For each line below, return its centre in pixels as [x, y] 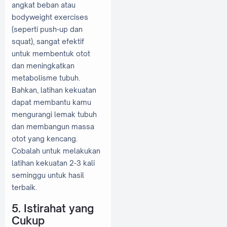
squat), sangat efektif [48, 41]
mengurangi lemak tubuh [54, 114]
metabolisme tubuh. [46, 78]
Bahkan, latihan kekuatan [54, 90]
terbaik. [24, 187]
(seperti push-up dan [47, 29]
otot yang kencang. [45, 138]
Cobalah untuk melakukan [56, 150]
